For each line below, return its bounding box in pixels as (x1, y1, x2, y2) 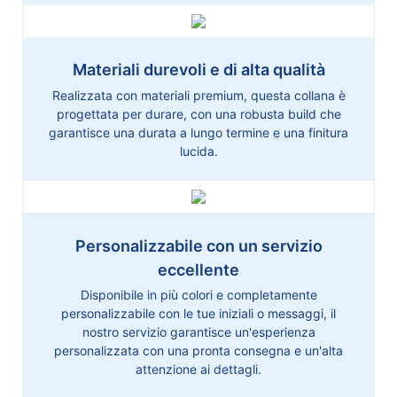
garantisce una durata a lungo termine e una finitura (49, 124, 348, 140)
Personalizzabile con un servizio (74, 236, 323, 255)
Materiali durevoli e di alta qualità (72, 60, 325, 80)
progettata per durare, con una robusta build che (56, 105, 341, 121)
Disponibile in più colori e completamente (80, 287, 317, 303)
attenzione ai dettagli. (136, 362, 261, 378)
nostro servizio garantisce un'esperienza (82, 324, 315, 340)
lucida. (179, 143, 218, 159)
